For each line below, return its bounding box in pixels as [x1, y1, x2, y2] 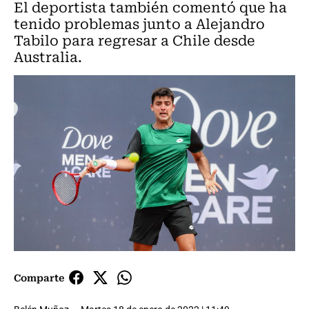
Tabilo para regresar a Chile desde [14, 29, 255, 50]
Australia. [14, 46, 82, 67]
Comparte [14, 270, 64, 286]
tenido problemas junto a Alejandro [14, 12, 265, 34]
